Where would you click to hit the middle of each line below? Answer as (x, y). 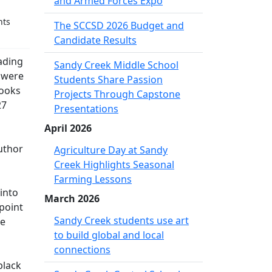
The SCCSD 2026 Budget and (119, 25)
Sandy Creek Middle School (116, 65)
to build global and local (109, 235)
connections (82, 250)
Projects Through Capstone (117, 94)
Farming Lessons (93, 179)
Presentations (86, 109)
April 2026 (68, 128)
